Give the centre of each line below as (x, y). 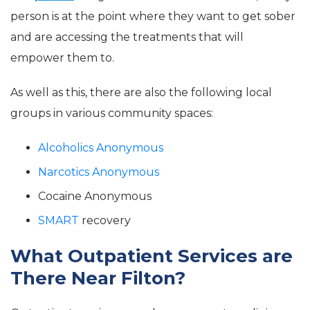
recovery (105, 221)
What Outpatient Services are (152, 256)
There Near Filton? (98, 279)
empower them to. (62, 58)
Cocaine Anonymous (95, 197)
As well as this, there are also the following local (141, 93)
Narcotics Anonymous (99, 172)
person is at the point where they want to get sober (153, 17)
